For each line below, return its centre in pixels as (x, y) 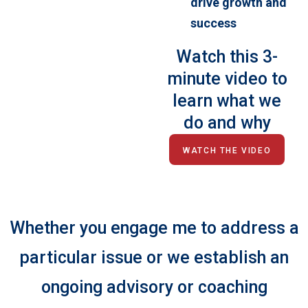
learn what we (227, 101)
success (213, 23)
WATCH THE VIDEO (227, 151)
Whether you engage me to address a (154, 228)
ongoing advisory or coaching (154, 287)
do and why (227, 123)
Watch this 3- (227, 57)
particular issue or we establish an (154, 258)
